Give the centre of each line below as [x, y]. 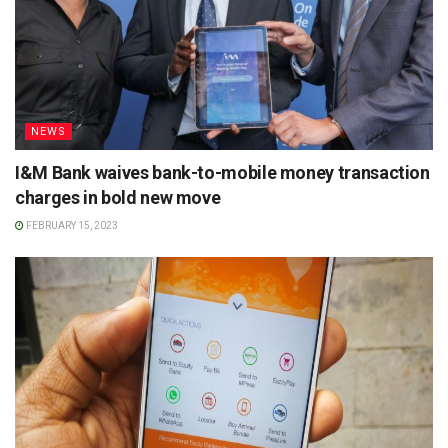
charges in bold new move [118, 198]
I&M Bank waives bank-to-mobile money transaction [222, 173]
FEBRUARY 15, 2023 [71, 226]
